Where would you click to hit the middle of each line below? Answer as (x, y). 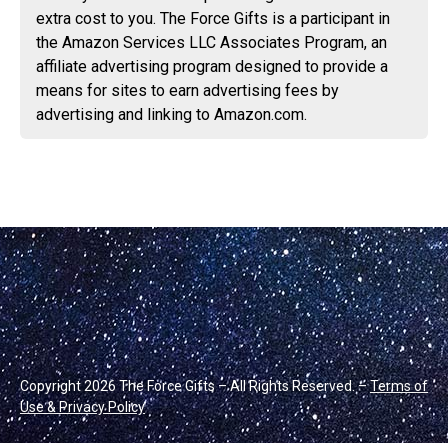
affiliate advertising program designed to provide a (212, 67)
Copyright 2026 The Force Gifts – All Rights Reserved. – (195, 386)
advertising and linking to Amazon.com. (171, 115)
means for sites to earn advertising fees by (187, 91)
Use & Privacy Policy (82, 407)
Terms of (399, 386)
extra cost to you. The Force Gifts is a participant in (213, 19)
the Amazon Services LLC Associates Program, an (211, 43)
